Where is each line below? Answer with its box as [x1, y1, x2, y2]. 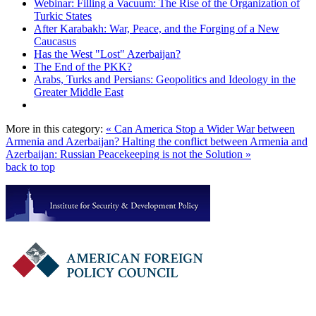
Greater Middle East [34, 86, 123, 99]
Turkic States [34, 10, 92, 23]
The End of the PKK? [34, 61, 132, 73]
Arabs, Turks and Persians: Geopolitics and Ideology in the [34, 73, 296, 86]
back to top [6, 161, 55, 174]
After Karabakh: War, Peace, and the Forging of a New [34, 23, 279, 35]
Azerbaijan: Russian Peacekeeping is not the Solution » [6, 148, 251, 161]
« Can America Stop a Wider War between [106, 123, 295, 135]
